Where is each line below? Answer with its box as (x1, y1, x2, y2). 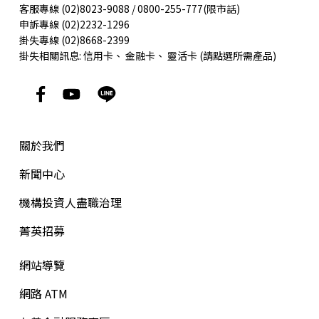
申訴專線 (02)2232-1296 (19, 16, 130, 31)
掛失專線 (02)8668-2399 (19, 32, 130, 47)
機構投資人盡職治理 (19, 193, 122, 211)
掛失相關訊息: (19, 48, 83, 63)
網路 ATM (19, 284, 68, 302)
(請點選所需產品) (197, 48, 276, 63)
